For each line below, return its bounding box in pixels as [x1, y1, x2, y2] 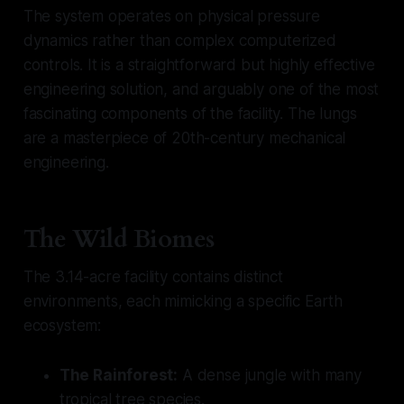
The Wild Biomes [23, 223, 215, 257]
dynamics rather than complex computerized [23, 32, 336, 50]
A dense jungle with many [178, 366, 362, 385]
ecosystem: [23, 317, 102, 335]
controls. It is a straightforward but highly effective [23, 56, 375, 75]
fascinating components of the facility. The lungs [23, 105, 357, 124]
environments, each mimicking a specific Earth [23, 292, 344, 311]
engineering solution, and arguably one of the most [23, 80, 380, 99]
